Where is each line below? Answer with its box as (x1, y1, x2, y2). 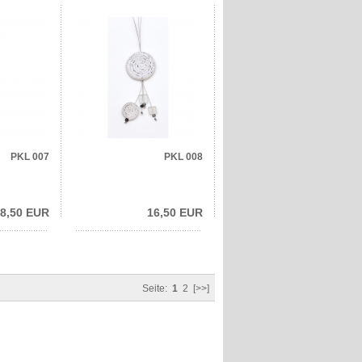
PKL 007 (11, 150, 49, 162)
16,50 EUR (147, 205, 203, 219)
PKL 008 (164, 150, 203, 162)
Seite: (142, 282, 172, 294)
